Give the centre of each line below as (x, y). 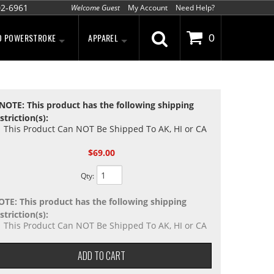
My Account (148, 8)
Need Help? (195, 8)
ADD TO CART (101, 256)
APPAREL (103, 38)
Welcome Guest (95, 8)
